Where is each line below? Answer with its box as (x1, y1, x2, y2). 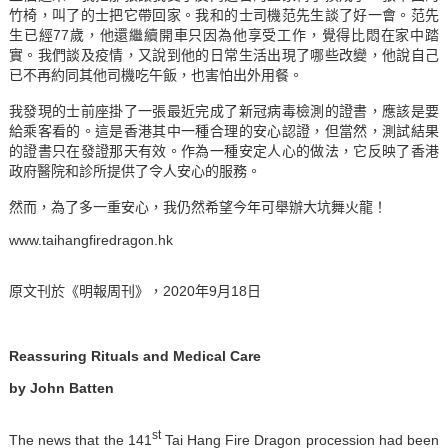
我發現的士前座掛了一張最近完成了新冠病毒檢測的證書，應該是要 (8, 103, 440, 120)
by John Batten (8, 380, 114, 397)
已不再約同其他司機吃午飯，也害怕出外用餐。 (8, 67, 303, 84)
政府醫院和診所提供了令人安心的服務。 (8, 163, 261, 180)
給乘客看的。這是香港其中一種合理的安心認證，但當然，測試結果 (8, 123, 440, 140)
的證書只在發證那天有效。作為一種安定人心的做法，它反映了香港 (8, 143, 440, 160)
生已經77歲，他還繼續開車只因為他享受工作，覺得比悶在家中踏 (8, 27, 440, 44)
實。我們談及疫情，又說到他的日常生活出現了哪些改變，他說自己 (8, 47, 440, 64)
